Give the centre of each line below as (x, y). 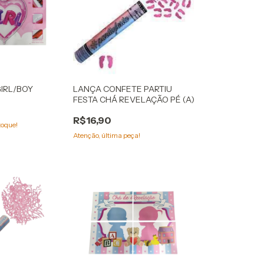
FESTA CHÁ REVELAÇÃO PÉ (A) (133, 100)
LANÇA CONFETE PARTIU (122, 89)
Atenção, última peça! (106, 136)
